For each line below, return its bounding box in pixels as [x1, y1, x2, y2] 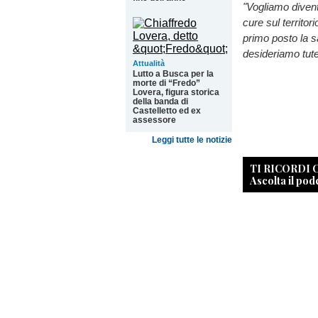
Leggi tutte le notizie [152, 135, 232, 145]
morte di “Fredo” [133, 78, 200, 88]
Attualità [133, 59, 165, 67]
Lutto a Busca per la [133, 69, 214, 79]
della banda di [133, 97, 188, 106]
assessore [133, 115, 176, 125]
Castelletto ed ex [133, 106, 201, 116]
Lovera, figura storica [133, 87, 219, 97]
